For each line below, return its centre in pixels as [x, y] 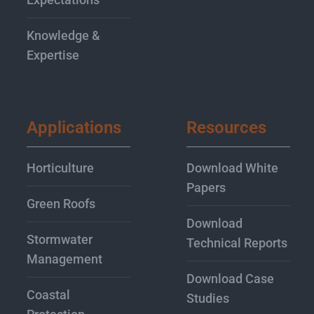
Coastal [49, 295]
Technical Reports [237, 243]
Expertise [53, 55]
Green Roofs [61, 204]
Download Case [231, 279]
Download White [233, 168]
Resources [227, 128]
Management [65, 259]
